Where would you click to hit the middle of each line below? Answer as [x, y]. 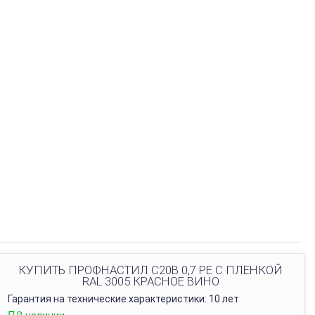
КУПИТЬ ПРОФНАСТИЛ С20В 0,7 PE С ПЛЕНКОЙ [150, 270]
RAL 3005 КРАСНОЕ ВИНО [150, 281]
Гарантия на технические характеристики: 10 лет [123, 299]
